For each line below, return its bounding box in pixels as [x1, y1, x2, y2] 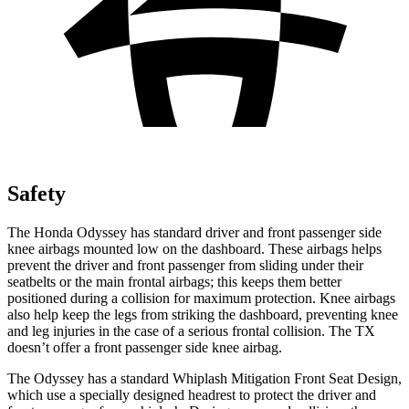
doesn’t [7, 339, 53, 355]
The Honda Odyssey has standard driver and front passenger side [7, 224, 382, 240]
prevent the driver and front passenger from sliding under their [7, 257, 363, 273]
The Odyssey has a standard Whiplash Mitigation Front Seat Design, [7, 370, 402, 386]
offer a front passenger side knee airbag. [53, 339, 282, 355]
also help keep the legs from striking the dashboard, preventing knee [7, 306, 398, 322]
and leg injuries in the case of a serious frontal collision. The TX [7, 322, 375, 339]
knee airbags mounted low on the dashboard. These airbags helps [7, 240, 382, 257]
